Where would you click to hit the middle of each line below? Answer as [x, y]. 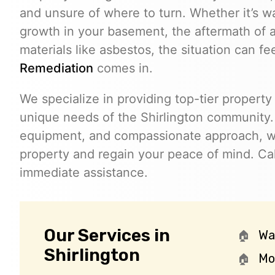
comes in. [123, 68]
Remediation [56, 68]
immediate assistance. [84, 172]
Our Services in [107, 235]
